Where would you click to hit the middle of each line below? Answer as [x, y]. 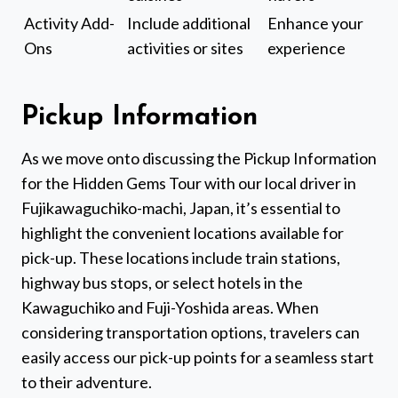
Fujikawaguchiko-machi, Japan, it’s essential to [181, 208]
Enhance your [315, 24]
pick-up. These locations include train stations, [181, 258]
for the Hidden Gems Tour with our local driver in [189, 183]
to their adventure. [87, 382]
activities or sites [185, 48]
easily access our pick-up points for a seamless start [198, 358]
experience [306, 48]
